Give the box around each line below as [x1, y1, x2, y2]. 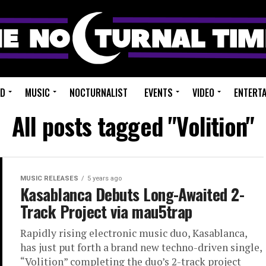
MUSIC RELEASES [20, 175, 78, 182]
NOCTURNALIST [69, 85, 128, 100]
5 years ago [87, 175, 122, 182]
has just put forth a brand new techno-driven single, [20, 240, 262, 254]
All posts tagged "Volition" [11, 108, 255, 144]
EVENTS [144, 85, 173, 100]
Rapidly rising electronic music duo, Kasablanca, [20, 226, 247, 240]
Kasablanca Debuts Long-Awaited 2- [20, 182, 245, 206]
